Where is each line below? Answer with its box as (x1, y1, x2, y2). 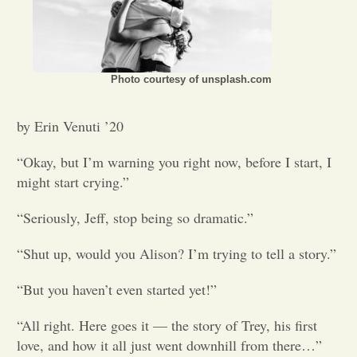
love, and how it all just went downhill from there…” (17, 335, 322, 355)
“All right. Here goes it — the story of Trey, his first (17, 316, 317, 335)
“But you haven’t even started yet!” (17, 280, 217, 299)
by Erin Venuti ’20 (17, 116, 124, 135)
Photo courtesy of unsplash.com (111, 73, 272, 85)
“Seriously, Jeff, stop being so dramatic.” (17, 208, 253, 227)
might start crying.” (17, 172, 129, 191)
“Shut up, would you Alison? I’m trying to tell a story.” (17, 244, 336, 263)
